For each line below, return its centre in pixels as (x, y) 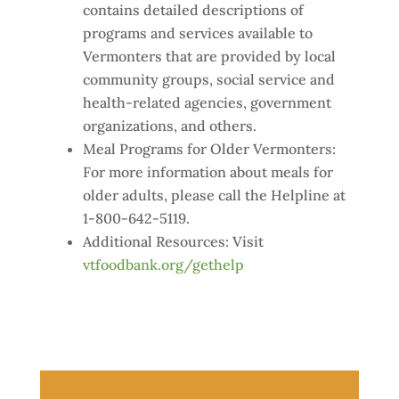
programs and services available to (197, 33)
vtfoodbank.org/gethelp (163, 265)
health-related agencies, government (207, 102)
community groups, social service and (208, 79)
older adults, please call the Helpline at (214, 195)
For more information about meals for (208, 172)
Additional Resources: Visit (173, 241)
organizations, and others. (169, 126)
